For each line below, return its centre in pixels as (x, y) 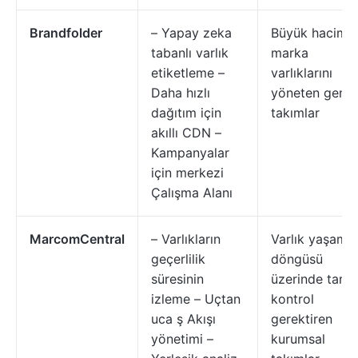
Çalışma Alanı (192, 193)
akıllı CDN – (186, 133)
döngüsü (297, 259)
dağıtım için (186, 113)
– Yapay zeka (191, 33)
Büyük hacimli (312, 33)
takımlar (295, 113)
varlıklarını (302, 73)
